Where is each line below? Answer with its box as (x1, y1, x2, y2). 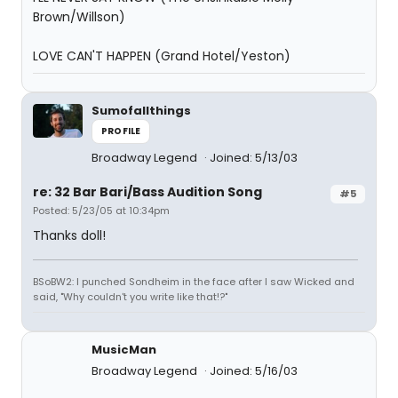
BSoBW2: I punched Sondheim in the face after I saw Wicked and (33, 275, 354, 289)
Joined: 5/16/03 (210, 362, 298, 379)
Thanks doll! (33, 227, 106, 244)
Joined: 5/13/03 (210, 149, 298, 166)
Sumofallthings (92, 102, 191, 119)
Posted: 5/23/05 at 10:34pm (33, 203, 170, 218)
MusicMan (92, 341, 156, 358)
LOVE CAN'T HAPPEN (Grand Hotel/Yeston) (33, 47, 291, 65)
